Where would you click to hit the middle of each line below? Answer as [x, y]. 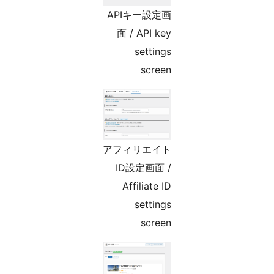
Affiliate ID [221, 186]
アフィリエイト [211, 150]
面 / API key [218, 33]
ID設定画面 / [217, 168]
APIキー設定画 [213, 15]
